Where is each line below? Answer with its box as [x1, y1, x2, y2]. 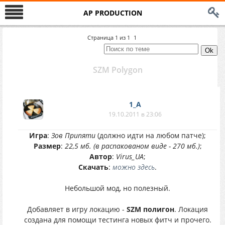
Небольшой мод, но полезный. [65, 183, 170, 193]
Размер [33, 141, 61, 151]
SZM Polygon [92, 64, 143, 75]
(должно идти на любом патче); [95, 131, 206, 140]
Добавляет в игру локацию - [27, 204, 127, 214]
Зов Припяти [51, 131, 95, 140]
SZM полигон [127, 204, 174, 214]
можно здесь [113, 162, 155, 172]
